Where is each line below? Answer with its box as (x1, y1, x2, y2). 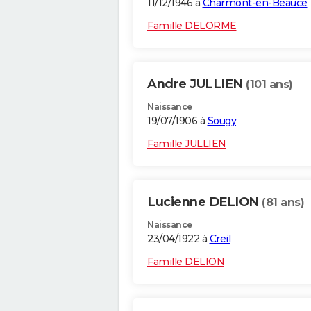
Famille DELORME (147, 19, 237, 33)
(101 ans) (246, 78, 293, 92)
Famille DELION (147, 255, 224, 269)
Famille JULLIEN (147, 137, 226, 151)
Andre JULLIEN (147, 76, 246, 92)
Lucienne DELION (147, 194, 262, 210)
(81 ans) (262, 196, 304, 210)
